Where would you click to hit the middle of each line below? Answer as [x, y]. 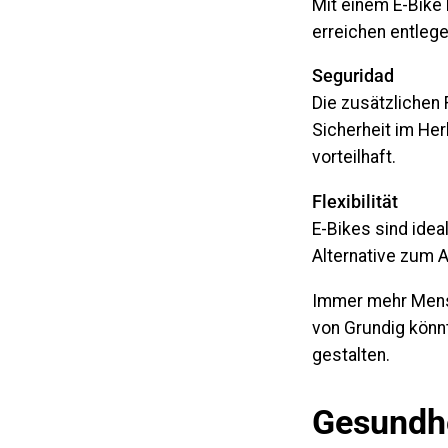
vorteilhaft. [354, 157]
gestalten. [351, 354]
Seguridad [353, 76]
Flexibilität [355, 201]
